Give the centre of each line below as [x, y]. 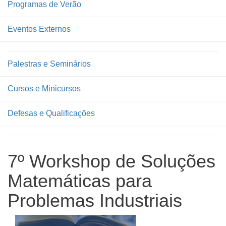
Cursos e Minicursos [44, 89]
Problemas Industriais [95, 201]
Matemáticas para [80, 181]
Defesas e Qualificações [51, 113]
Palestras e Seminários [49, 64]
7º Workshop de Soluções [111, 161]
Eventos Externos [39, 29]
